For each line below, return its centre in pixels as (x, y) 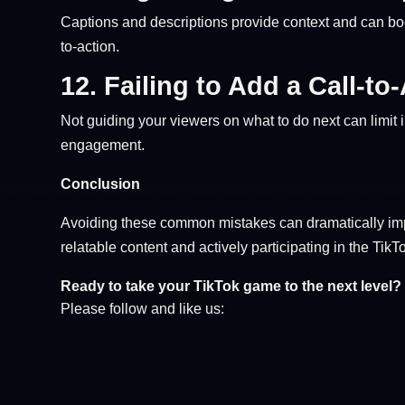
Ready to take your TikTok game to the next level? (231, 286)
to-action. (90, 46)
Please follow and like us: (143, 308)
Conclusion (101, 184)
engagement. (103, 145)
